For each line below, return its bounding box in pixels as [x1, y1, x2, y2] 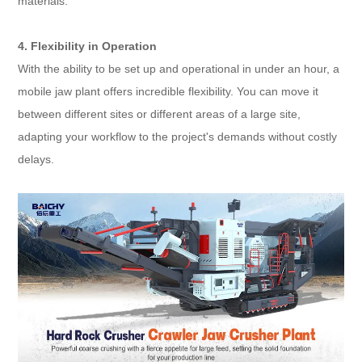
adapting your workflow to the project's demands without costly [18, 130, 338, 144]
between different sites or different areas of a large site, [18, 107, 301, 121]
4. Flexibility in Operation [18, 40, 158, 53]
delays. [18, 153, 55, 166]
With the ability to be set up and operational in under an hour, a [18, 62, 340, 76]
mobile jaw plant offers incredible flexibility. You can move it [18, 85, 319, 99]
